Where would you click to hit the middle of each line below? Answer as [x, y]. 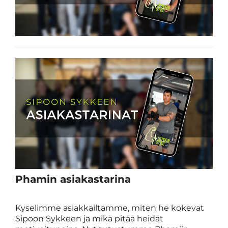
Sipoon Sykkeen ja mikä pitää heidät [89, 218]
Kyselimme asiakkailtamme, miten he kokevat [110, 208]
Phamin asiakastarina [73, 179]
